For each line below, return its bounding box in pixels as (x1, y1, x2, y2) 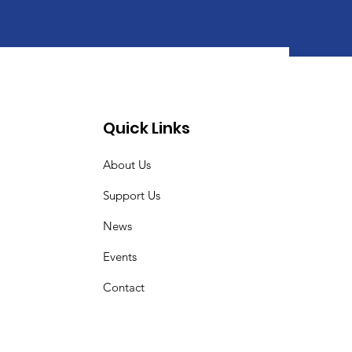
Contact (103, 280, 145, 295)
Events (103, 249, 137, 265)
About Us (103, 157, 152, 173)
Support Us (103, 188, 161, 203)
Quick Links (103, 117, 191, 140)
